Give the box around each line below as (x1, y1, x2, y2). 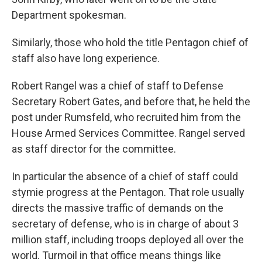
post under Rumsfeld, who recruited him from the (12, 111, 241, 123)
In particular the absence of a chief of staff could (12, 170, 238, 182)
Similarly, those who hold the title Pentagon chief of (12, 36, 249, 49)
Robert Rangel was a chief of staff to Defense (12, 80, 223, 92)
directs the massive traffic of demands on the (12, 202, 223, 214)
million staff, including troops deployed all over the (12, 233, 244, 246)
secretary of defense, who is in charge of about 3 (12, 218, 239, 230)
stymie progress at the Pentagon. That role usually (12, 186, 244, 198)
